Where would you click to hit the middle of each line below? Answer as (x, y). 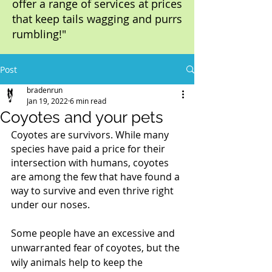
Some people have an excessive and (94, 233)
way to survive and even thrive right (93, 191)
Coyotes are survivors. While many (91, 135)
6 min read (88, 101)
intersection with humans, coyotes (91, 163)
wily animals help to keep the (78, 262)
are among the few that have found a (97, 177)
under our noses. (50, 205)
